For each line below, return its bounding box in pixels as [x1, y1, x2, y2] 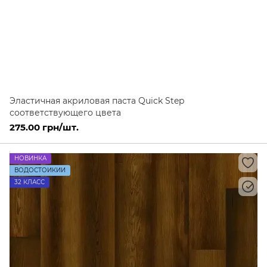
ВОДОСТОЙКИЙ [14, 166, 66, 174]
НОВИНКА [14, 154, 46, 162]
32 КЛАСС [14, 178, 45, 186]
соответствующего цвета [10, 107, 121, 118]
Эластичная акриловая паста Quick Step [10, 95, 184, 106]
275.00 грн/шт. [10, 122, 79, 133]
